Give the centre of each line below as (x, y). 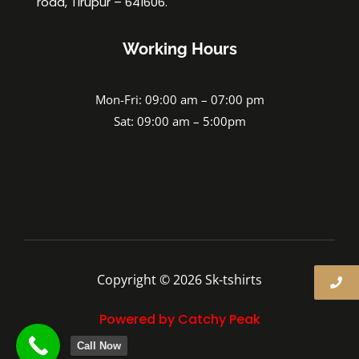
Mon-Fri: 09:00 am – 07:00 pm (179, 100)
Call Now (99, 346)
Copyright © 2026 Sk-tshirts (179, 279)
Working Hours (179, 49)
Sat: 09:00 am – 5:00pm (179, 121)
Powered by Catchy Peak (179, 319)
